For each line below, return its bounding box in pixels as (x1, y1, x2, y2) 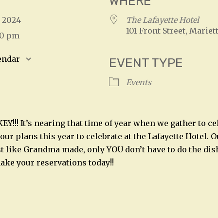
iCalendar (152, 70, 191, 80)
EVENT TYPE (109, 55, 183, 71)
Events (126, 77, 151, 88)
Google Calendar (50, 70, 115, 80)
